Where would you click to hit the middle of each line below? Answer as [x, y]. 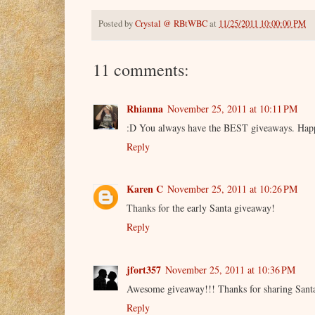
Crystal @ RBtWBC [171, 24]
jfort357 [144, 269]
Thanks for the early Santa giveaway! [201, 208]
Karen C [145, 189]
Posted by [117, 24]
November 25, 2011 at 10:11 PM [232, 108]
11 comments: [141, 69]
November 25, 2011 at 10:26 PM [232, 189]
